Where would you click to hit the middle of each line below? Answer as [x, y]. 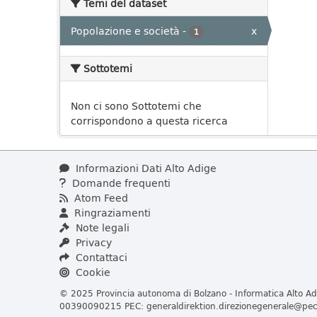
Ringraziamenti [111, 213]
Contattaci [100, 257]
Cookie [92, 272]
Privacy [92, 242]
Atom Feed [100, 198]
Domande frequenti [120, 183]
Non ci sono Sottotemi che [136, 106]
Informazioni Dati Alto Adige [145, 168]
